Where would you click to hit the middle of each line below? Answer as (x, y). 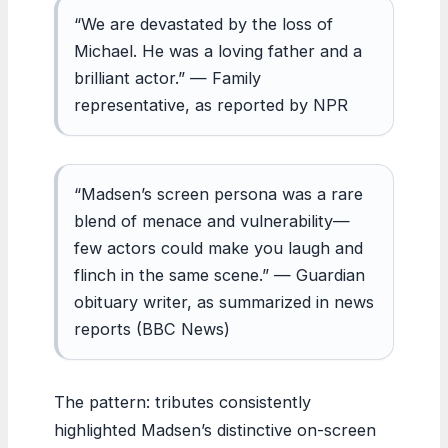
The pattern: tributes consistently (182, 401)
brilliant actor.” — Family (167, 77)
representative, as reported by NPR (211, 104)
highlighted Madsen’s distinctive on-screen (215, 429)
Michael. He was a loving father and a (218, 50)
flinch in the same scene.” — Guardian (219, 274)
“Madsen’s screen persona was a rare (218, 193)
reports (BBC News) (152, 328)
